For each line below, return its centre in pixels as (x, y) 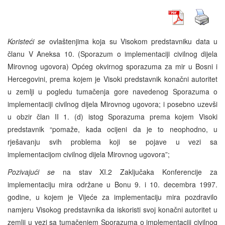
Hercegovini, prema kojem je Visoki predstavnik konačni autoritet (113, 79)
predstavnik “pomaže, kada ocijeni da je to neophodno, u (113, 129)
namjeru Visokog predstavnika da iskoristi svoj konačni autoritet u (113, 209)
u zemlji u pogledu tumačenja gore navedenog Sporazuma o (113, 91)
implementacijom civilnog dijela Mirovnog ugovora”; (89, 154)
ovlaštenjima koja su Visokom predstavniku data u (131, 41)
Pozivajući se (31, 172)
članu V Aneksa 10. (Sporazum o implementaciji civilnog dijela (113, 53)
